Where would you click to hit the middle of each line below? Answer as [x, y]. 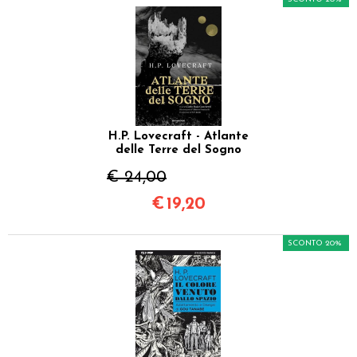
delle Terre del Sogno [178, 150]
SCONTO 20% [315, 243]
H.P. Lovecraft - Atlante [178, 136]
